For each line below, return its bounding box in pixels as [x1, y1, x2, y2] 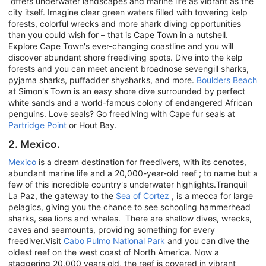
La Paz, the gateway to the [8, 190, 116, 201]
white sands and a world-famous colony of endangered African [8, 97, 252, 108]
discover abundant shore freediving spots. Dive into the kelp [8, 52, 243, 63]
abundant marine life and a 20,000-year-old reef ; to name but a [8, 167, 258, 178]
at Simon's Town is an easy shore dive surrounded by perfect [8, 86, 245, 97]
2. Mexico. [8, 138, 60, 151]
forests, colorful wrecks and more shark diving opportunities [8, 18, 241, 29]
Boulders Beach [197, 75, 257, 85]
